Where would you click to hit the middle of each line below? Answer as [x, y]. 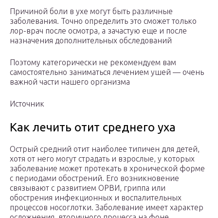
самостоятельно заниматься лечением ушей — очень [107, 72]
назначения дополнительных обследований [91, 41]
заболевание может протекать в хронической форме [107, 169]
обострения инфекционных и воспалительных [96, 198]
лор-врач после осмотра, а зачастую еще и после [98, 31]
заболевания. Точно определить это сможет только [103, 21]
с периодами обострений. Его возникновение [94, 178]
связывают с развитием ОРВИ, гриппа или [88, 188]
